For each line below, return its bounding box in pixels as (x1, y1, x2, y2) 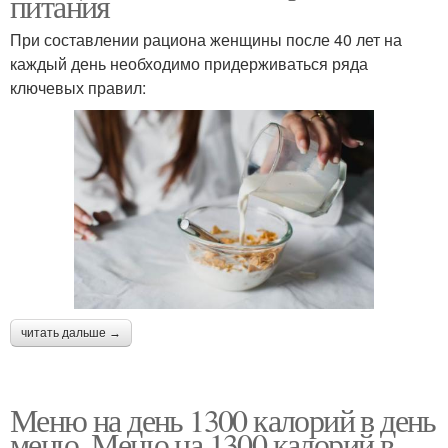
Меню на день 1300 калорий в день (10, 398, 436, 442)
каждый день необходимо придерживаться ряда (10, 52, 368, 76)
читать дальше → (21, 326, 121, 341)
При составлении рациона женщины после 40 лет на (10, 28, 402, 52)
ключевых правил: (10, 76, 146, 100)
